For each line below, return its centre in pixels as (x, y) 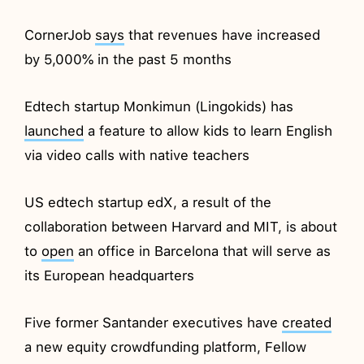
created (307, 322)
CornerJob (60, 35)
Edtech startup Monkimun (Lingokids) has (159, 106)
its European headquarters (110, 275)
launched (54, 130)
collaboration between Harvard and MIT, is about (181, 226)
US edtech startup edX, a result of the (148, 202)
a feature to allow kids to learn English (208, 130)
